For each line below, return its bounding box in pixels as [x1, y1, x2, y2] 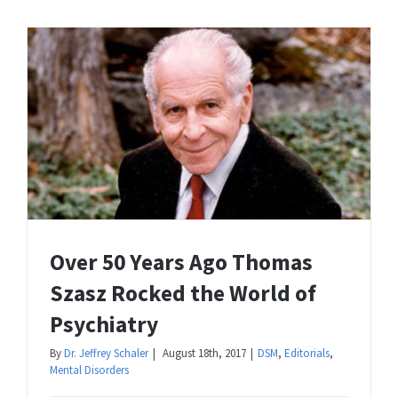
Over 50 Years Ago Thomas [50, 248, 313, 277]
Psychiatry [50, 310, 158, 339]
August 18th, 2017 [163, 346, 246, 362]
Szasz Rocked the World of [50, 279, 316, 308]
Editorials [284, 346, 330, 362]
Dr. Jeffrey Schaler [64, 346, 148, 362]
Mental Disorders [50, 362, 129, 378]
